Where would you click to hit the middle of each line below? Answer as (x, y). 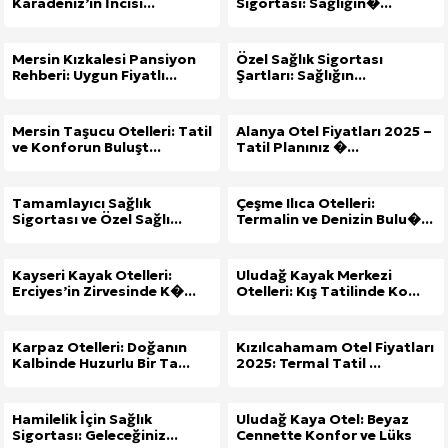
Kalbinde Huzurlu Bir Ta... (101, 363)
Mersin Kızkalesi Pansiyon (104, 59)
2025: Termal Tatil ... (308, 363)
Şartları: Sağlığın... (301, 75)
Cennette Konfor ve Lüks (324, 435)
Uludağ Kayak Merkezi (314, 275)
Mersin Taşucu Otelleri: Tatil (112, 131)
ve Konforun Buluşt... (86, 147)
